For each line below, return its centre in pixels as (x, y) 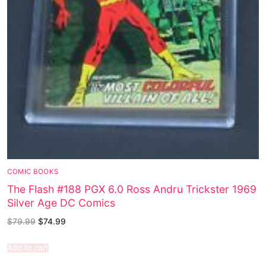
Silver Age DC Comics (61, 203)
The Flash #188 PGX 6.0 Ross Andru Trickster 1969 (132, 189)
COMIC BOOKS (33, 172)
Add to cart (28, 248)
